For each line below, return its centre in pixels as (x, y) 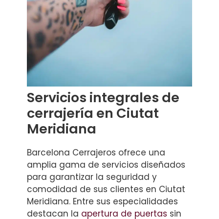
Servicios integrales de (103, 97)
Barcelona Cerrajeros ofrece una (96, 152)
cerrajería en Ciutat (93, 113)
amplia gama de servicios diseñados (106, 164)
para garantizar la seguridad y (92, 177)
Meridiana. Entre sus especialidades (102, 201)
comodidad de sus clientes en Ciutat (106, 189)
